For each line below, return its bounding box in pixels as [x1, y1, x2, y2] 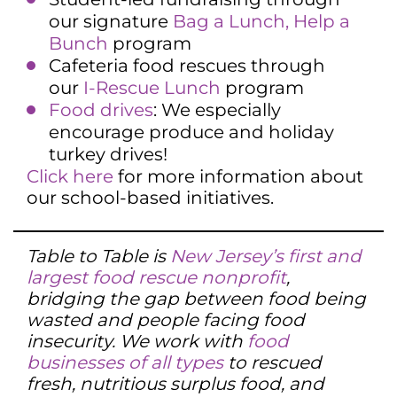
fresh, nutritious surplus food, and [27, 372, 324, 394]
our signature [49, 10, 173, 32]
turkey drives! [49, 143, 167, 165]
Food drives [49, 98, 153, 121]
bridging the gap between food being [27, 287, 366, 309]
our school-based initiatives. [27, 186, 274, 208]
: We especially [153, 98, 281, 121]
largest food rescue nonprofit [27, 266, 286, 288]
